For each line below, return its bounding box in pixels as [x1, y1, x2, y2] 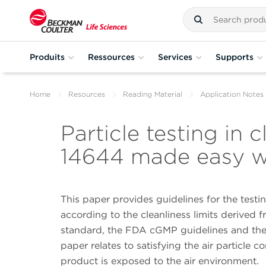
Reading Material [123, 90, 182, 99]
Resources [68, 90, 105, 99]
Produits [30, 52, 65, 62]
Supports [216, 52, 254, 62]
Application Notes [200, 90, 264, 99]
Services [158, 52, 192, 62]
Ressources [88, 52, 135, 62]
